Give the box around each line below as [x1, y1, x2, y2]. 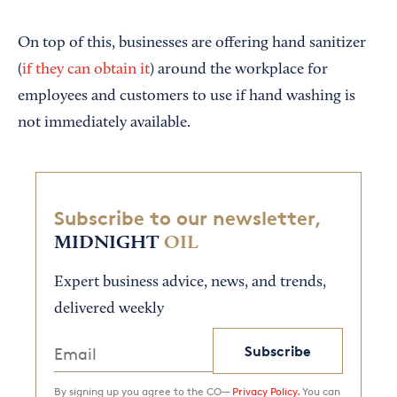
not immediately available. [18, 115, 191, 131]
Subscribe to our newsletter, [54, 206, 321, 230]
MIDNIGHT [54, 233, 159, 253]
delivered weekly [54, 301, 164, 318]
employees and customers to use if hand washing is [18, 89, 355, 105]
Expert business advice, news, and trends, [54, 275, 326, 292]
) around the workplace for [150, 62, 328, 78]
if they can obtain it [22, 62, 150, 78]
